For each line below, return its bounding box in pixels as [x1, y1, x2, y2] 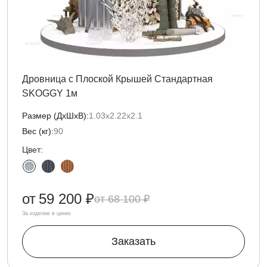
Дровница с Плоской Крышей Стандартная [22, 74, 213, 84]
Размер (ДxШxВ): [22, 111, 89, 120]
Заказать [111, 235, 156, 247]
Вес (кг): [22, 126, 54, 136]
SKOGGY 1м [22, 88, 77, 98]
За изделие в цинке [22, 210, 71, 216]
